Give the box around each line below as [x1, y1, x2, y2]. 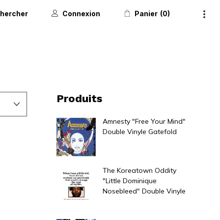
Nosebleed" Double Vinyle [103, 187, 186, 195]
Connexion [62, 9, 100, 18]
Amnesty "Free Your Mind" [103, 117, 186, 126]
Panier [135, 9, 158, 18]
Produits [56, 92, 103, 105]
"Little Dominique [103, 176, 157, 185]
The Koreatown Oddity [103, 166, 177, 175]
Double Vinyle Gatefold [103, 127, 177, 136]
